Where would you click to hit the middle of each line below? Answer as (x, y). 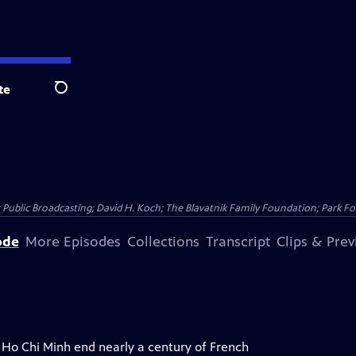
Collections (163, 242)
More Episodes (73, 242)
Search (74, 96)
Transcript (238, 242)
